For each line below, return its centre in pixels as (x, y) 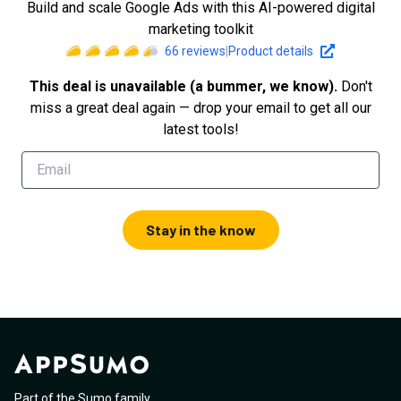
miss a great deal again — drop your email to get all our (200, 108)
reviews (202, 51)
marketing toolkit (200, 29)
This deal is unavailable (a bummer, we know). (183, 86)
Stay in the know (200, 230)
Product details (270, 51)
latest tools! (200, 129)
